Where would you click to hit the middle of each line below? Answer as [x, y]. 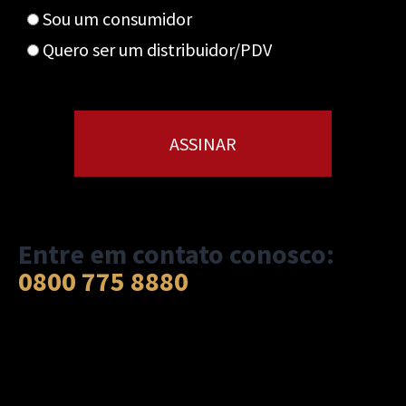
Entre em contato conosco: [176, 254]
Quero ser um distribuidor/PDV [157, 49]
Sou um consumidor [117, 19]
